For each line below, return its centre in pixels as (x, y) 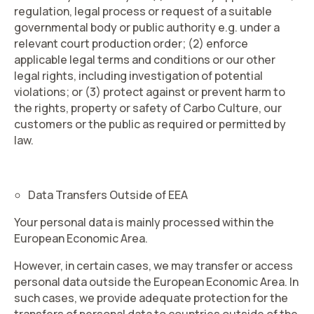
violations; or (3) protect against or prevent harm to (150, 92)
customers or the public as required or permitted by (150, 124)
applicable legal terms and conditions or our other (145, 60)
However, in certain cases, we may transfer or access (153, 266)
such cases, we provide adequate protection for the (151, 298)
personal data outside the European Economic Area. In (156, 282)
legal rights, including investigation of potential (138, 76)
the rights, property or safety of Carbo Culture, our (148, 108)
